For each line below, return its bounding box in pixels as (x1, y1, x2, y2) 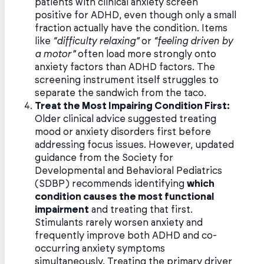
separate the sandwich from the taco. (35, 88, 207, 98)
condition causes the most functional (35, 192, 214, 202)
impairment (35, 204, 90, 214)
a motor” (35, 49, 76, 59)
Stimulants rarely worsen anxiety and (35, 217, 203, 227)
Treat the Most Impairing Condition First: (35, 101, 230, 111)
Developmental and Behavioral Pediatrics (35, 166, 223, 176)
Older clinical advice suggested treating (35, 114, 217, 124)
